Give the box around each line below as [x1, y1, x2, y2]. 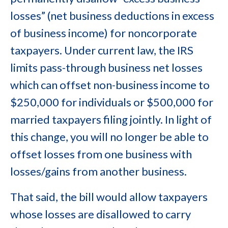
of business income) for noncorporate [10, 26, 197, 40]
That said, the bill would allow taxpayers [10, 190, 208, 204]
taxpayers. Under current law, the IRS [10, 43, 193, 57]
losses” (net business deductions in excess [10, 9, 214, 22]
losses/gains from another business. [10, 164, 187, 178]
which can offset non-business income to [10, 78, 210, 92]
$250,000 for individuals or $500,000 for [10, 95, 213, 109]
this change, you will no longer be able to [10, 130, 209, 144]
